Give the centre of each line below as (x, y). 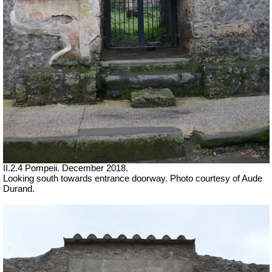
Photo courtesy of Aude (216, 178)
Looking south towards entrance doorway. (87, 178)
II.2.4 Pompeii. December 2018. (66, 168)
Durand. (19, 189)
